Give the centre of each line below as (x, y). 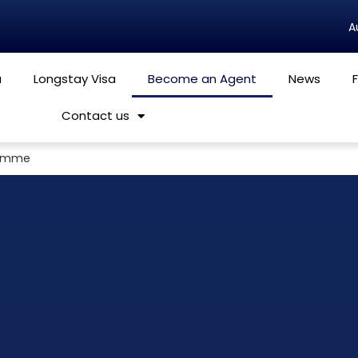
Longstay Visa (75, 79)
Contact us (95, 115)
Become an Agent (203, 79)
